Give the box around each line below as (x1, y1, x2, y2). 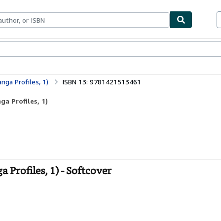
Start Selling (70, 45, 109, 54)
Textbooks (14, 45, 48, 54)
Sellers (48, 45, 70, 54)
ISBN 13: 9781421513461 (62, 77, 141, 86)
